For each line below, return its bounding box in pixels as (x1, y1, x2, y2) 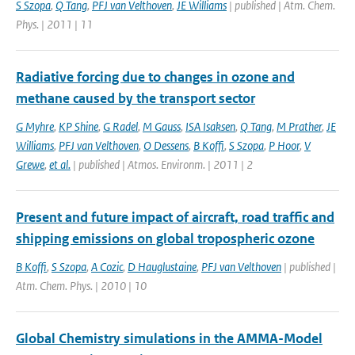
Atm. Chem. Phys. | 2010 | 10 (16, 278, 147, 293)
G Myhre (16, 119, 54, 134)
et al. (49, 157, 71, 172)
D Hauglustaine (128, 259, 197, 274)
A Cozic (91, 259, 123, 274)
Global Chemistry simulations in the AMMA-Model (16, 330, 323, 347)
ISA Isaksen (185, 119, 235, 134)
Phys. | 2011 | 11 (16, 17, 93, 32)
